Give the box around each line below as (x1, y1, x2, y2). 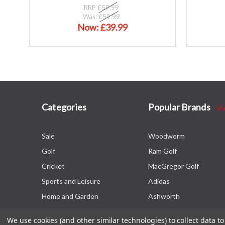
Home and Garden (41, 191, 98, 200)
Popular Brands (148, 101, 212, 113)
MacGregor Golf (148, 161, 199, 170)
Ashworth (148, 191, 180, 200)
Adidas (148, 176, 170, 185)
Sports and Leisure (41, 176, 100, 185)
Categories (41, 101, 87, 113)
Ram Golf (148, 146, 177, 155)
